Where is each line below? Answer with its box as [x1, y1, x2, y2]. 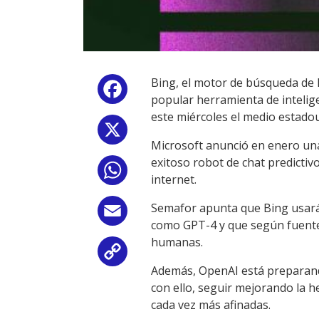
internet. [151, 172, 197, 187]
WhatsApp [130, 165, 186, 181]
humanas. [151, 234, 203, 250]
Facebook [130, 84, 182, 100]
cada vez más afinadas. [151, 297, 271, 313]
